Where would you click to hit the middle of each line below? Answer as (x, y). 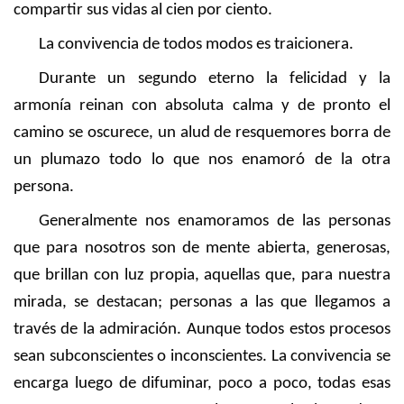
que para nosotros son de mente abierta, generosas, (202, 248)
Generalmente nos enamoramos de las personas (215, 221)
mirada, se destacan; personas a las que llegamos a (202, 302)
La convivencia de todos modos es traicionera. (197, 44)
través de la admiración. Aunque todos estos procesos (202, 329)
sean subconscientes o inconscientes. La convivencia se (202, 356)
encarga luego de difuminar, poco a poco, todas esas (202, 383)
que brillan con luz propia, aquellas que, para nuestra (202, 275)
